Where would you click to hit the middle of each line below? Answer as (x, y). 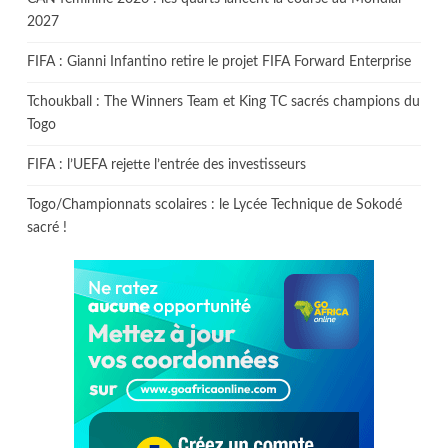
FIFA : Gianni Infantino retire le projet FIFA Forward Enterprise (219, 61)
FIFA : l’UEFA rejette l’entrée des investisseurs (166, 164)
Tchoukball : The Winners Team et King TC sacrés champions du (223, 101)
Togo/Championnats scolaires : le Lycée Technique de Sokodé (214, 204)
